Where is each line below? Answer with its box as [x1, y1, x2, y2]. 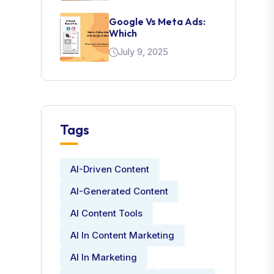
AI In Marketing [70, 251, 138, 263]
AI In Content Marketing [70, 229, 175, 241]
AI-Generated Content [70, 185, 169, 197]
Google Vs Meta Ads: [109, 15, 206, 28]
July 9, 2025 [118, 46, 169, 57]
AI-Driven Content [70, 163, 150, 175]
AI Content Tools [70, 207, 143, 219]
